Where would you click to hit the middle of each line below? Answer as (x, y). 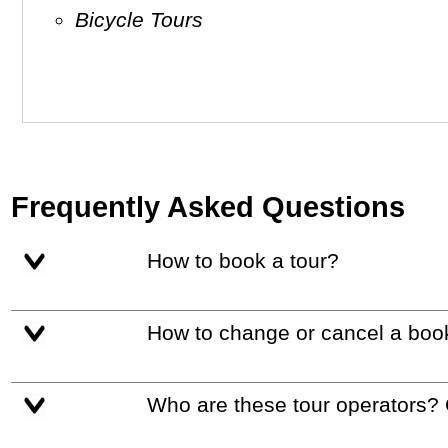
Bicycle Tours (146, 19)
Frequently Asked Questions (208, 207)
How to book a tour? (250, 261)
